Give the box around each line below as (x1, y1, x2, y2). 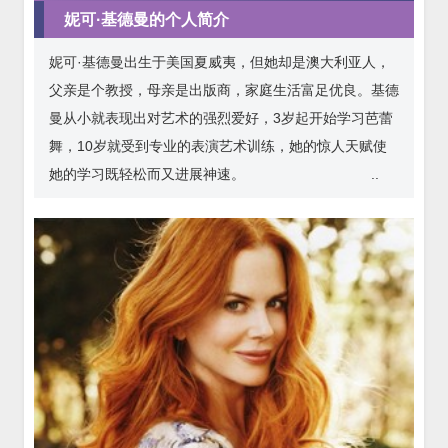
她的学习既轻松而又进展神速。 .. (49, 165, 379, 182)
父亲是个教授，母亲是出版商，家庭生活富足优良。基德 (49, 81, 399, 98)
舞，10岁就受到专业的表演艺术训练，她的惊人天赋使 (49, 137, 387, 154)
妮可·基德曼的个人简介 (64, 10, 229, 28)
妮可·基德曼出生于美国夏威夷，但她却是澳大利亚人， (49, 53, 390, 70)
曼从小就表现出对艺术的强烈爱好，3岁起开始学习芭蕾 (49, 109, 393, 126)
